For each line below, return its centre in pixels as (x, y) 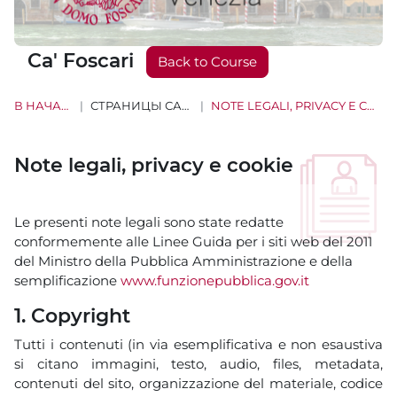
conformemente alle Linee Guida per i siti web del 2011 (193, 241)
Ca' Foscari (83, 61)
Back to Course (207, 62)
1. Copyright (72, 315)
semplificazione (67, 280)
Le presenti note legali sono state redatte (149, 222)
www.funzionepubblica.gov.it (215, 280)
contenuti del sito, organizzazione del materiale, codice (198, 383)
